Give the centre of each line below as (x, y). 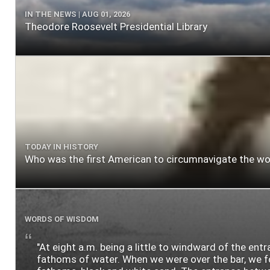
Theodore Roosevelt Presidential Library (116, 26)
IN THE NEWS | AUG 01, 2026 (77, 14)
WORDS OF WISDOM (62, 219)
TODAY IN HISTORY (61, 146)
